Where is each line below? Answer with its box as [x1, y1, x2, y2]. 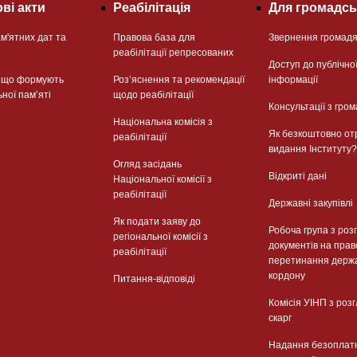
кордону [268, 269, 305, 281]
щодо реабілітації [112, 88, 194, 100]
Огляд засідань [112, 158, 182, 170]
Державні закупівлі [268, 197, 353, 209]
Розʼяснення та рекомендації [112, 73, 245, 85]
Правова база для [112, 31, 195, 43]
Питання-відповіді [112, 273, 195, 284]
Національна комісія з [112, 116, 213, 127]
